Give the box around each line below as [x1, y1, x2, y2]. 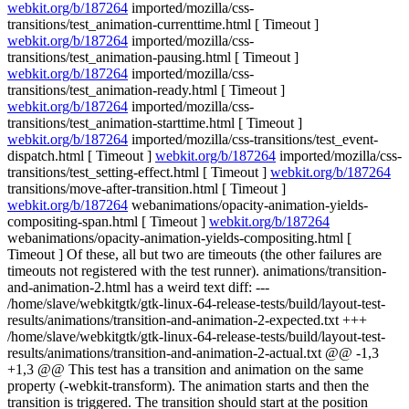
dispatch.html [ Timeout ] [7, 148, 155, 163]
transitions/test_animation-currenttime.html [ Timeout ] [7, 16, 319, 32]
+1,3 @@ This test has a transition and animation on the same [7, 362, 363, 377]
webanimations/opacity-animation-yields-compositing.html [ [7, 230, 351, 246]
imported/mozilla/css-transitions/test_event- [128, 131, 378, 147]
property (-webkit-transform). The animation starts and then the [7, 378, 369, 393]
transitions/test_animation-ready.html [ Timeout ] [7, 82, 285, 98]
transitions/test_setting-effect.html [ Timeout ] [7, 164, 270, 180]
